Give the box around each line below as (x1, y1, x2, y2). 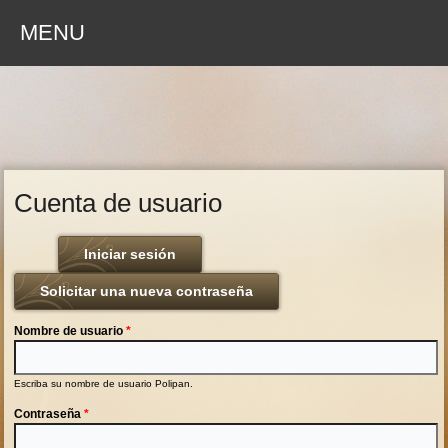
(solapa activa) (176, 246, 278, 263)
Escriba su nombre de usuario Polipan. (14, 378, 194, 390)
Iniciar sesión (84, 246, 177, 263)
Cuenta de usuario (14, 188, 223, 219)
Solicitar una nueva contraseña (40, 283, 254, 300)
